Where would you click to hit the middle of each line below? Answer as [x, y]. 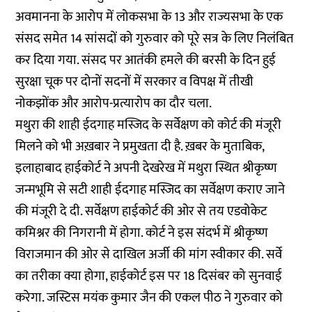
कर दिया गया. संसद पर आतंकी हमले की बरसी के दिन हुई [146, 61]
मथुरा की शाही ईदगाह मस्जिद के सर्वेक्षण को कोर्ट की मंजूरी [149, 125]
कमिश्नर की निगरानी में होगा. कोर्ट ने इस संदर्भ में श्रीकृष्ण [142, 233]
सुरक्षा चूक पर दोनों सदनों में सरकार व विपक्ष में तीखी [135, 82]
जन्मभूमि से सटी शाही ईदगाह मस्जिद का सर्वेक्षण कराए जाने [150, 190]
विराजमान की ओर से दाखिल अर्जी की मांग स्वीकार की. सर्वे [149, 255]
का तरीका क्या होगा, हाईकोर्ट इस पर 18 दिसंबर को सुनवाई [149, 276]
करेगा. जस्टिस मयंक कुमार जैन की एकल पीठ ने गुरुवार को [149, 298]
